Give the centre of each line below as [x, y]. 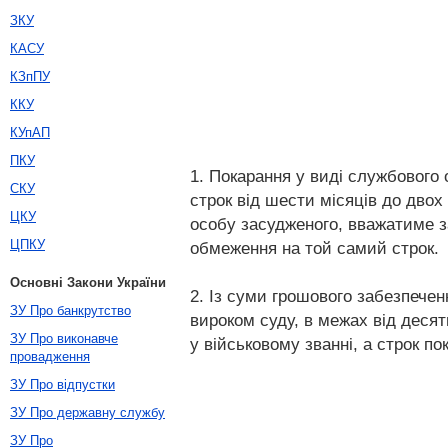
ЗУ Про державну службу [87, 412]
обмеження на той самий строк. [314, 248]
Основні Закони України [88, 282]
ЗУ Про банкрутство [70, 310]
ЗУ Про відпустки [62, 384]
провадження [50, 356]
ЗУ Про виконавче [64, 338]
